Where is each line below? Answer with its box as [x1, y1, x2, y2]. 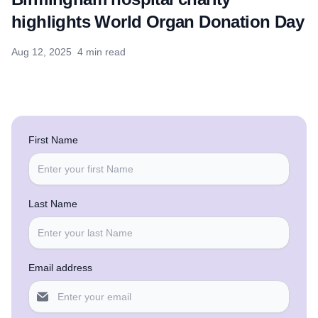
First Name [28, 134, 78, 146]
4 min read [77, 46, 126, 58]
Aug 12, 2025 [11, 46, 72, 58]
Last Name [28, 198, 77, 210]
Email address [28, 262, 92, 274]
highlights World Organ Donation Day [11, 12, 304, 32]
